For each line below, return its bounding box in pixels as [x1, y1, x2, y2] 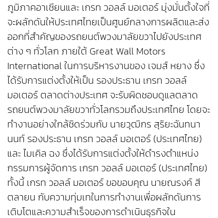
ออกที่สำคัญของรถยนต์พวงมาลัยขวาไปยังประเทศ [7, 29, 201, 44]
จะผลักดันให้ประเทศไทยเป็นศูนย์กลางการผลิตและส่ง [7, 15, 209, 30]
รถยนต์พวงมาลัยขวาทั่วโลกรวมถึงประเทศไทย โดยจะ [7, 102, 210, 117]
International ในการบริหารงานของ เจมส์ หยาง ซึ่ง [7, 58, 205, 73]
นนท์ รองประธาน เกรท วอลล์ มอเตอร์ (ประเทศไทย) [7, 131, 202, 146]
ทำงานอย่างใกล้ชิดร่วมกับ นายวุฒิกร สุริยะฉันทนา [7, 117, 200, 132]
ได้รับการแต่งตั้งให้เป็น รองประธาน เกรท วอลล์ [7, 73, 187, 88]
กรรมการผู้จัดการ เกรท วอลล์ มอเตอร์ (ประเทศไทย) [7, 161, 207, 176]
